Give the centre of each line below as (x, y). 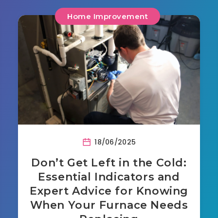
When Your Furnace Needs (109, 205)
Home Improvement (108, 16)
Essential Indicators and (109, 177)
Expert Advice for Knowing (109, 191)
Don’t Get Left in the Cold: (109, 163)
